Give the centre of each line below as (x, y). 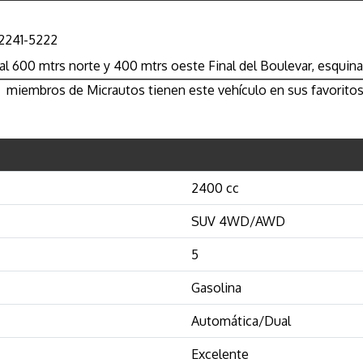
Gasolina (216, 287)
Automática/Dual (241, 320)
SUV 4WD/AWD (238, 221)
